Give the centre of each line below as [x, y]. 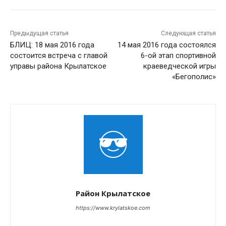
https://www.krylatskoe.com [113, 208]
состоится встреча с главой [59, 56]
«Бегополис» [194, 77]
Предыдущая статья [39, 34]
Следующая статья [188, 34]
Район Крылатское [113, 193]
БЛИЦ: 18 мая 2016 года [52, 45]
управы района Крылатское [58, 66]
